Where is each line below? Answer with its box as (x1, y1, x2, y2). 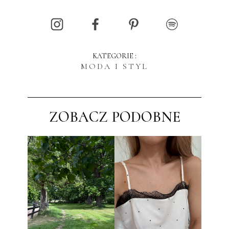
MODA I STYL (81, 61, 148, 72)
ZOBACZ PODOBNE (49, 107, 180, 126)
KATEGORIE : (93, 52, 136, 61)
